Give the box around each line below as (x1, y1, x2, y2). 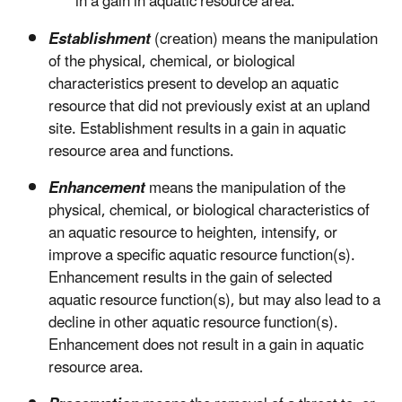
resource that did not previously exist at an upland (48, 91, 370, 124)
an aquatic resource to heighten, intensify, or (48, 217, 337, 250)
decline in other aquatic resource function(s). (48, 307, 338, 340)
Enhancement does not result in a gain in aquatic (48, 329, 363, 363)
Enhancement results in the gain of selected (48, 262, 332, 295)
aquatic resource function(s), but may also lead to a (48, 284, 380, 318)
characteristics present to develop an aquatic (48, 68, 338, 101)
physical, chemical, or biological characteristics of (48, 195, 370, 228)
